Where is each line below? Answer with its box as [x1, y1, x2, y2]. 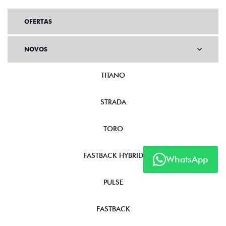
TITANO [101, 71, 125, 80]
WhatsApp [166, 154, 208, 165]
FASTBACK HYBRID [83, 151, 143, 160]
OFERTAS [24, 18, 52, 26]
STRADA [100, 98, 126, 106]
